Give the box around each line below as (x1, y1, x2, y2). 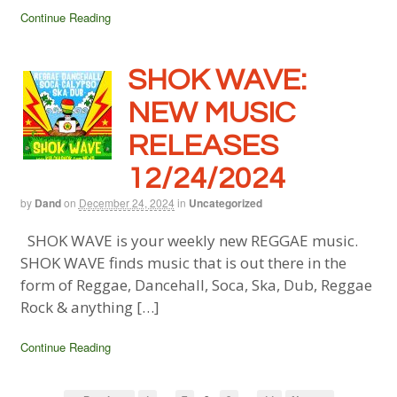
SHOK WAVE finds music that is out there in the (19, 253, 346, 274)
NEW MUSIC (127, 97, 295, 128)
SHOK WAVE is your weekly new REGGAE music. (19, 230, 358, 252)
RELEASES (127, 129, 278, 161)
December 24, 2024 (78, 194, 175, 210)
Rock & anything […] (19, 297, 160, 318)
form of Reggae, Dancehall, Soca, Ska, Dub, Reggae (19, 275, 372, 296)
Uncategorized (188, 194, 262, 211)
